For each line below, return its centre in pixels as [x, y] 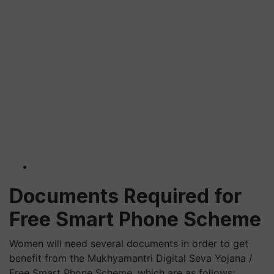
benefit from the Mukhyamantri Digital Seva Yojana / [131, 258]
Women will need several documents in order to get [129, 243]
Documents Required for [125, 196]
